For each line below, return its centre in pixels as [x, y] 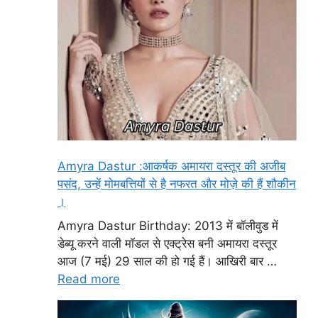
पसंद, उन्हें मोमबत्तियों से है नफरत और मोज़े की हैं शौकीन [177, 184]
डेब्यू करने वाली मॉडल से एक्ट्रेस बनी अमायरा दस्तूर [167, 243]
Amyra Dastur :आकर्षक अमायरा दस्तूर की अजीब [171, 166]
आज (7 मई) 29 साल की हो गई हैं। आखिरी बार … [167, 261]
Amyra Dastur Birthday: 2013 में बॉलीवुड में [168, 225]
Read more [89, 279]
